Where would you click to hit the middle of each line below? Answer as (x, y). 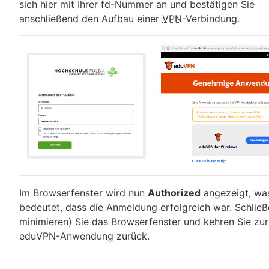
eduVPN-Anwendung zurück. (84, 236)
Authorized (174, 192)
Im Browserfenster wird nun (83, 192)
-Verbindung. (211, 18)
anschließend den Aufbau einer (91, 18)
